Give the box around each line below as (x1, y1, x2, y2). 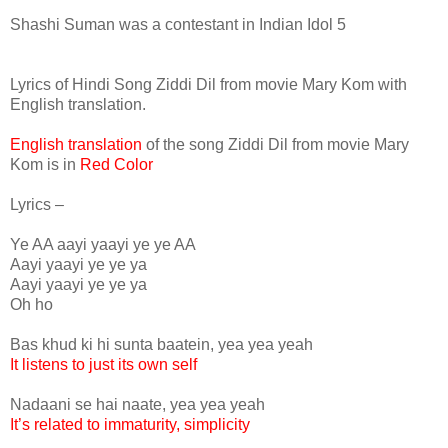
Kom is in (10, 155, 80, 173)
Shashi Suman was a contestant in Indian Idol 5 (10, 15, 346, 33)
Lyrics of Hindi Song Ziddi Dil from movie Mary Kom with (10, 75, 407, 93)
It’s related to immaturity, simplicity (10, 415, 250, 433)
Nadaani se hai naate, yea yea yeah (10, 395, 265, 413)
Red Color (80, 155, 153, 173)
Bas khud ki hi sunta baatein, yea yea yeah (10, 335, 313, 353)
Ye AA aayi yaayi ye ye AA (10, 235, 196, 253)
